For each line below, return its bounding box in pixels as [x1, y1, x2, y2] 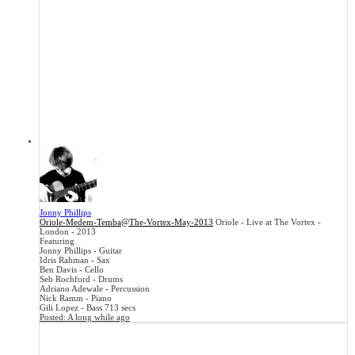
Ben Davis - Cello [40, 265, 104, 275]
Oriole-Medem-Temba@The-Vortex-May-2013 [40, 217, 213, 227]
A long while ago [67, 312, 130, 323]
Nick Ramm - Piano [40, 293, 112, 303]
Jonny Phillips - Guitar [40, 246, 122, 256]
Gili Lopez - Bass [40, 303, 102, 313]
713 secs [105, 303, 136, 313]
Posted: [40, 312, 67, 323]
